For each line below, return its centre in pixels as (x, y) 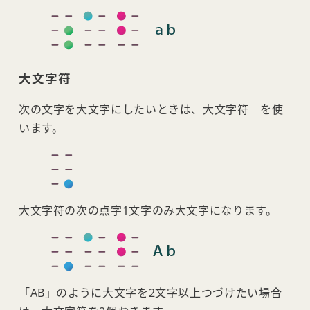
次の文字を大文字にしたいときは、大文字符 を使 (151, 110)
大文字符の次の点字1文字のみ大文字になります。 (148, 211)
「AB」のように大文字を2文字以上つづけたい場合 (150, 293)
